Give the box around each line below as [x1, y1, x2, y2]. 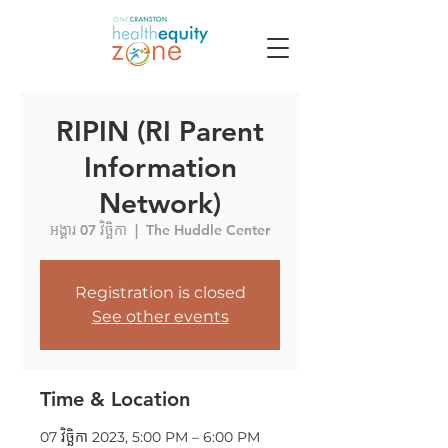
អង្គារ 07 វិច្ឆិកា [50, 221, 127, 239]
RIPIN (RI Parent [56, 114, 264, 148]
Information [83, 150, 237, 184]
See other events [91, 307, 229, 326]
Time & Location [40, 387, 190, 411]
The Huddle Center [146, 221, 270, 239]
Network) [99, 186, 221, 220]
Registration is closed [74, 283, 246, 302]
